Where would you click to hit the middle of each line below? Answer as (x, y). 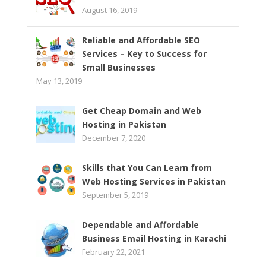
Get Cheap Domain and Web (141, 110)
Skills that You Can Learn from (147, 167)
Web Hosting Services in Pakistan (153, 181)
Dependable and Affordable (140, 224)
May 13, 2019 (59, 80)
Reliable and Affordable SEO (141, 40)
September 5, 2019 (115, 194)
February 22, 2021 (113, 251)
